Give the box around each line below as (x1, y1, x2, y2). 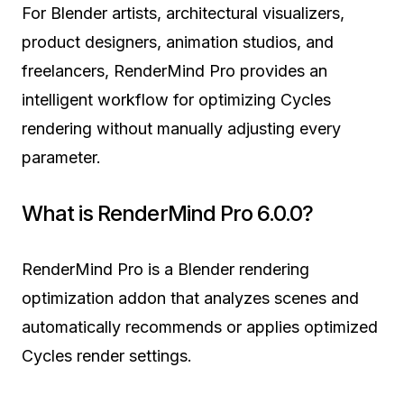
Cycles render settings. (22, 345, 192, 365)
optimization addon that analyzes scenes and (22, 288, 359, 308)
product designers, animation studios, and (22, 32, 334, 51)
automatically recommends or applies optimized (22, 317, 378, 336)
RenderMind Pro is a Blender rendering (22, 259, 309, 279)
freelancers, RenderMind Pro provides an (22, 60, 327, 80)
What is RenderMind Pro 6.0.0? (22, 199, 314, 226)
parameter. (22, 147, 101, 167)
